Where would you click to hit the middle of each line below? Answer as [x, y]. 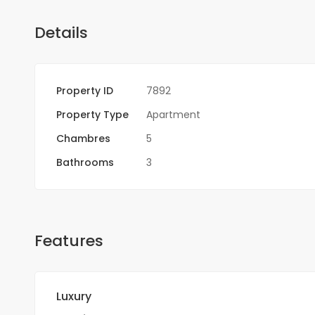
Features [69, 240]
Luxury [73, 296]
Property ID [84, 90]
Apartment [173, 114]
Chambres [83, 138]
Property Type [92, 114]
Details [61, 32]
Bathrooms [85, 162]
